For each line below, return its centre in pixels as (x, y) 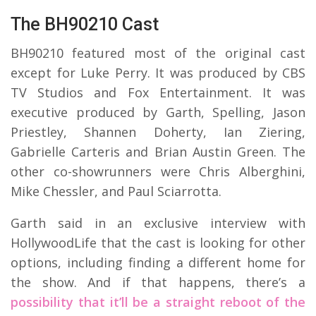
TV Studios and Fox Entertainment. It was (158, 93)
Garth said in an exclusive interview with (158, 223)
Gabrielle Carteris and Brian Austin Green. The (158, 152)
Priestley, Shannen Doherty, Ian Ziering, (158, 132)
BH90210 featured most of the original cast (158, 53)
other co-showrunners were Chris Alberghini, (158, 172)
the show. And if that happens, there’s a (158, 282)
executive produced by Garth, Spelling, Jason (158, 113)
